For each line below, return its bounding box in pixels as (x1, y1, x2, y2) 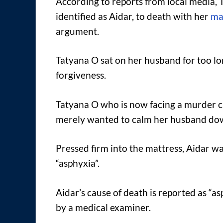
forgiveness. (56, 69, 106, 81)
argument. (56, 25, 99, 37)
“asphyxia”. (56, 157, 100, 169)
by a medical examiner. (56, 201, 151, 213)
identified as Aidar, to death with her (56, 10, 211, 22)
